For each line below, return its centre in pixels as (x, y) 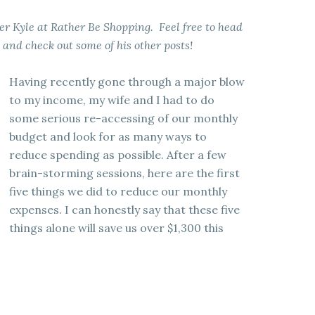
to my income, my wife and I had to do (112, 100)
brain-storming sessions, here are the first (124, 173)
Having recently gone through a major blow (127, 82)
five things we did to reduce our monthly (118, 191)
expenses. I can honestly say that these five (124, 210)
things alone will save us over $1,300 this (116, 228)
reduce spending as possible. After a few (118, 155)
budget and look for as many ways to (108, 136)
